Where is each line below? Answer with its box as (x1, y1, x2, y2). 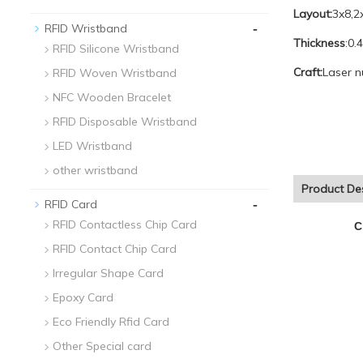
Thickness (293, 36, 345, 50)
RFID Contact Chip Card (53, 241, 177, 256)
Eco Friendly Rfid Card (53, 314, 169, 329)
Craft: (293, 65, 322, 79)
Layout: (293, 6, 332, 21)
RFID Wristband (45, 21, 127, 36)
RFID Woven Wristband (53, 66, 177, 80)
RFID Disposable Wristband (53, 114, 197, 129)
